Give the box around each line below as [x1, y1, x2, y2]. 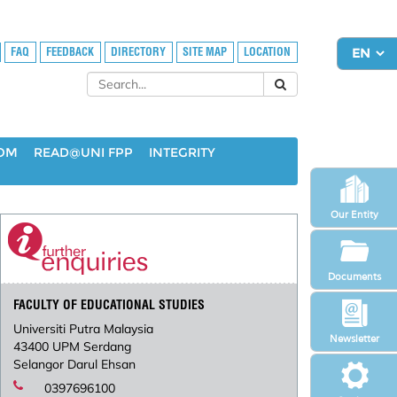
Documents [327, 269, 381, 283]
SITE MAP [183, 45, 228, 59]
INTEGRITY [149, 144, 215, 160]
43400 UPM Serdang [13, 339, 132, 355]
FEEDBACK [46, 45, 95, 59]
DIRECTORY [111, 45, 167, 59]
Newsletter [329, 331, 379, 345]
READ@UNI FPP [34, 144, 133, 160]
